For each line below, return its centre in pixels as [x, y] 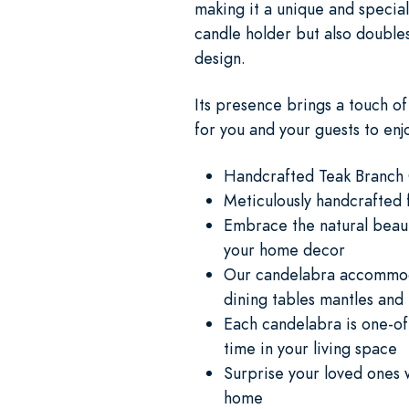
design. [220, 58]
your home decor [284, 249]
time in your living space [310, 348]
